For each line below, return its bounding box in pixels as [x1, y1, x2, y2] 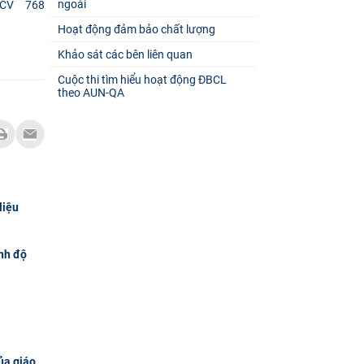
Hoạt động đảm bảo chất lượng [57, 22, 215, 36]
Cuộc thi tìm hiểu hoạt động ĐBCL [57, 72, 227, 86]
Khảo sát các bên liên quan [57, 47, 193, 61]
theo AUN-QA [57, 85, 124, 99]
